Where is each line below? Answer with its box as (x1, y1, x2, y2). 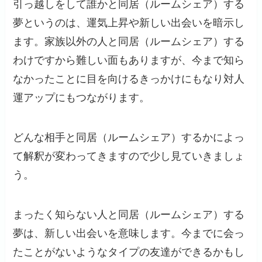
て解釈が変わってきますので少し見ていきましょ (13, 150, 245, 162)
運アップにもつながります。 (13, 92, 150, 104)
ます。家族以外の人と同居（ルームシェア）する (13, 36, 245, 48)
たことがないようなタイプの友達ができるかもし (13, 246, 245, 258)
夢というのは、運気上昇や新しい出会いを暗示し (13, 17, 245, 29)
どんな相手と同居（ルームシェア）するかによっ (13, 131, 245, 143)
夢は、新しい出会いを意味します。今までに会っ (13, 227, 245, 239)
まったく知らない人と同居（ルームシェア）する (13, 208, 245, 220)
